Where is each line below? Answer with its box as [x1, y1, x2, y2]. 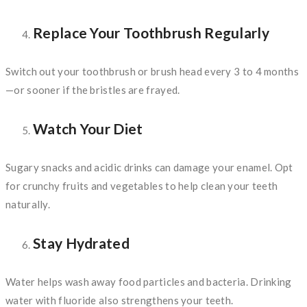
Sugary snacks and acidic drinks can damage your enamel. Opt [5, 161, 293, 174]
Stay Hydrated [33, 234, 130, 251]
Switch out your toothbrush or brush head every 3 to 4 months [5, 65, 299, 78]
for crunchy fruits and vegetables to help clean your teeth [5, 180, 278, 193]
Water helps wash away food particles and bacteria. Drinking [5, 275, 292, 288]
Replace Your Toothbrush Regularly [33, 24, 269, 42]
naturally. [5, 198, 50, 211]
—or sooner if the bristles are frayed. [5, 84, 180, 97]
